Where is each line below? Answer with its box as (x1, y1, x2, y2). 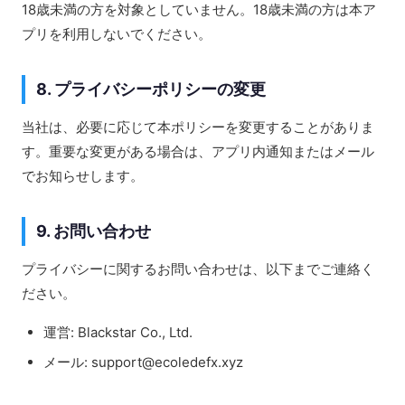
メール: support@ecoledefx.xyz (43, 353, 243, 371)
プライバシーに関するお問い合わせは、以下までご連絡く (22, 260, 374, 278)
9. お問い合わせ (36, 221, 151, 240)
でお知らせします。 (22, 167, 144, 184)
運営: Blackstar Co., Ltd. (43, 324, 193, 341)
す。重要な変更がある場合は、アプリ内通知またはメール (22, 143, 374, 160)
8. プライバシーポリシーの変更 (36, 80, 266, 99)
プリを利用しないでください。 (22, 25, 212, 42)
